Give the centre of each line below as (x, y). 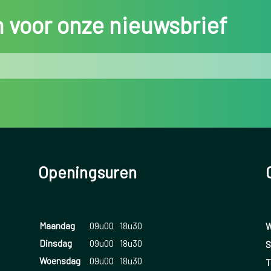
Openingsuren (87, 172)
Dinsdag (55, 243)
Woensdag (60, 261)
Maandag (57, 226)
